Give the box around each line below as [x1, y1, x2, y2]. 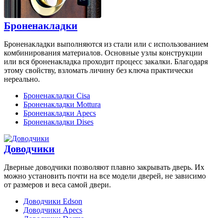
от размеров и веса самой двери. [4, 181, 111, 189]
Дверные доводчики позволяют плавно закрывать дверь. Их [4, 163, 204, 172]
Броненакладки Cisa [23, 91, 90, 100]
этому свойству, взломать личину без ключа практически [4, 66, 193, 75]
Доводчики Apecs [23, 206, 82, 215]
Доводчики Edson [23, 197, 82, 206]
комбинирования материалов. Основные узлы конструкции [4, 49, 202, 57]
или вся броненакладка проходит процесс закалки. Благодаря [4, 57, 208, 66]
